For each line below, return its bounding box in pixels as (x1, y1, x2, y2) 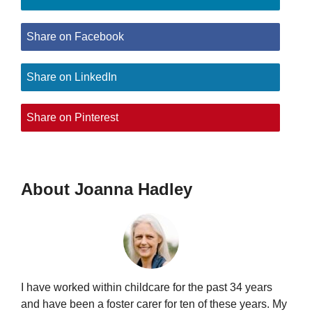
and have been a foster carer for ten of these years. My (21, 297, 287, 310)
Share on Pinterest (26, 111, 118, 123)
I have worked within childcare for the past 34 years (21, 281, 272, 293)
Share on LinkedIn (26, 70, 117, 83)
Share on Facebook (26, 30, 124, 42)
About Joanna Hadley (21, 179, 192, 198)
